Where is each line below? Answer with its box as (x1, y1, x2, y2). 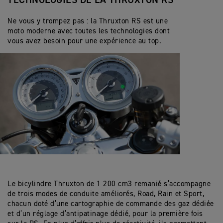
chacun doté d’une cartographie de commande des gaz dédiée (7, 200, 214, 208)
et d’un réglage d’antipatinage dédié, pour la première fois (7, 210, 203, 218)
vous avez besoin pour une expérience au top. (7, 37, 161, 45)
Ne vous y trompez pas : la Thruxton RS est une (7, 17, 168, 25)
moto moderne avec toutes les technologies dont (7, 27, 170, 35)
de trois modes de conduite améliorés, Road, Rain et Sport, (7, 190, 204, 198)
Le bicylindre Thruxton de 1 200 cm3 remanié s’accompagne (7, 180, 211, 188)
